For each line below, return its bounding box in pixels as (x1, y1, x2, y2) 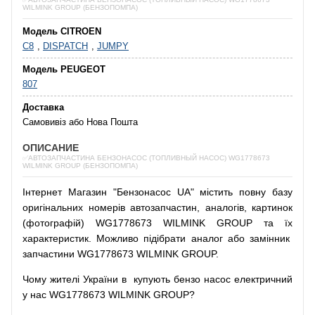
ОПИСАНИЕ (22, 142, 79, 153)
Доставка (22, 102, 64, 112)
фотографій (26, 217, 81, 229)
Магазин (67, 186, 107, 198)
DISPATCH (43, 41, 88, 51)
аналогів (205, 202, 244, 213)
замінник (250, 233, 290, 244)
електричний (234, 274, 292, 285)
